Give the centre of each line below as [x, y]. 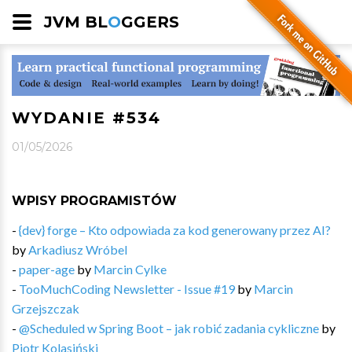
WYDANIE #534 [86, 117]
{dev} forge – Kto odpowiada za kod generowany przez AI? [175, 229]
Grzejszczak [46, 308]
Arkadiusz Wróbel [78, 249]
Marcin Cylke [130, 269]
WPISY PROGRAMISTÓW [94, 200]
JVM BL [76, 22]
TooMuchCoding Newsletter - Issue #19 [127, 288]
